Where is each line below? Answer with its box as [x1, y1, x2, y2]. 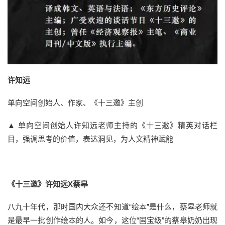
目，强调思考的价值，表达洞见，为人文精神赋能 [8, 135, 173, 144]
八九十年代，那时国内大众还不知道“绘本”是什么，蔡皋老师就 [8, 202, 217, 211]
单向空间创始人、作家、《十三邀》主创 [8, 98, 145, 107]
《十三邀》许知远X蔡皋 [8, 180, 88, 189]
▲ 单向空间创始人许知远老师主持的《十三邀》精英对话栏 [8, 121, 217, 130]
